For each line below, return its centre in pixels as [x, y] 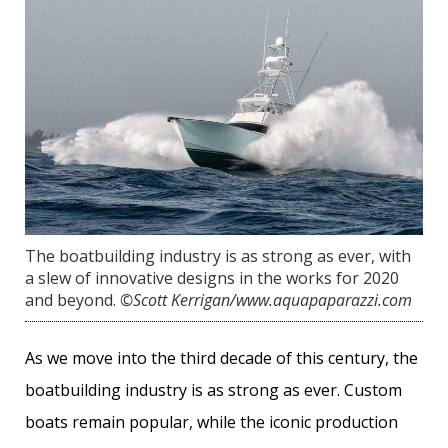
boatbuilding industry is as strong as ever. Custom [213, 389]
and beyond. [70, 299]
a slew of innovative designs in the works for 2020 [212, 277]
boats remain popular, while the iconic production [211, 421]
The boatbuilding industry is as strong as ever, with [218, 255]
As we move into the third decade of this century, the [221, 357]
